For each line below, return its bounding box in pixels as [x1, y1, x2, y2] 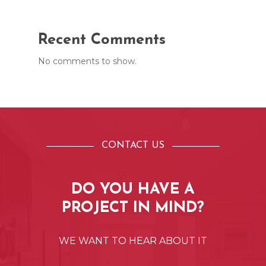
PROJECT [62, 200, 128, 216]
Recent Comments [38, 33, 166, 48]
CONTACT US [102, 140, 164, 150]
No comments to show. [38, 56, 137, 67]
